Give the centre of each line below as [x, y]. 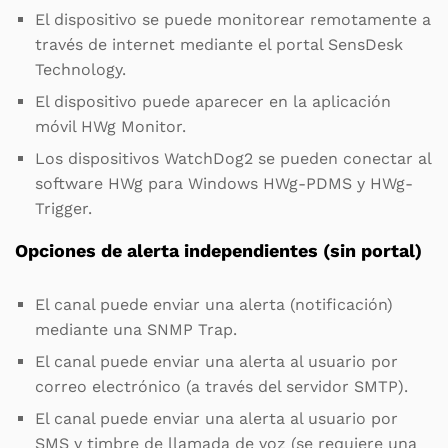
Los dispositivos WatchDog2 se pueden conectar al [233, 158]
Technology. [80, 69]
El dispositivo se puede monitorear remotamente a [233, 19]
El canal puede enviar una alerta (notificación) [214, 304]
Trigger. [63, 208]
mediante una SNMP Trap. [136, 329]
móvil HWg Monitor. [110, 126]
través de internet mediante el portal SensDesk [219, 44]
